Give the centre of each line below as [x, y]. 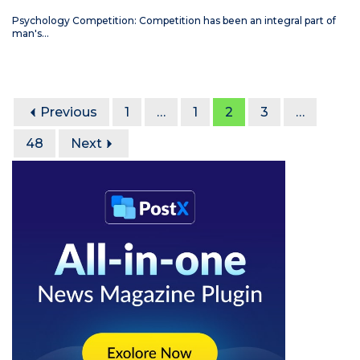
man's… [31, 34]
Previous [69, 112]
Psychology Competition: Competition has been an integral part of [174, 21]
